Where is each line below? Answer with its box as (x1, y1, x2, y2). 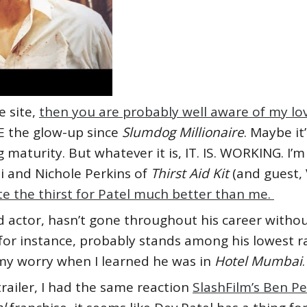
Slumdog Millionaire (122, 123, 244, 141)
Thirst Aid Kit (151, 164, 232, 182)
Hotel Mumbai (214, 252, 302, 270)
